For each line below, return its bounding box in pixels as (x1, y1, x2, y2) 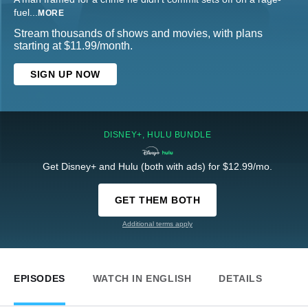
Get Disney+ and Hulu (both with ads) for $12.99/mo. (43, 161, 272, 173)
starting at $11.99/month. (14, 40, 133, 52)
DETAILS (219, 273, 263, 285)
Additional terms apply (122, 220, 192, 228)
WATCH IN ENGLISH (92, 273, 192, 285)
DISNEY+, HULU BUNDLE (103, 130, 212, 140)
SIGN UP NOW (30, 69, 100, 80)
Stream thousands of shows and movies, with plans (14, 27, 263, 40)
